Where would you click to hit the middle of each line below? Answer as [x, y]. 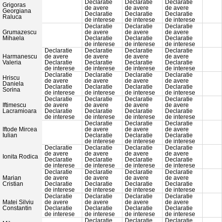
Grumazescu [20, 32]
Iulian [10, 136]
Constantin [17, 208]
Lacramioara [20, 111]
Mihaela [13, 38]
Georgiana [17, 11]
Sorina [11, 90]
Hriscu [11, 78]
